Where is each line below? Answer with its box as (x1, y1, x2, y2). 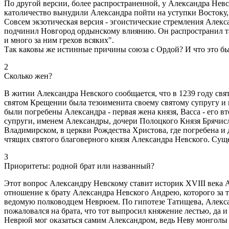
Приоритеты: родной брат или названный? (4, 161, 154, 170)
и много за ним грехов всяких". (4, 35, 114, 44)
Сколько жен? (4, 71, 52, 80)
